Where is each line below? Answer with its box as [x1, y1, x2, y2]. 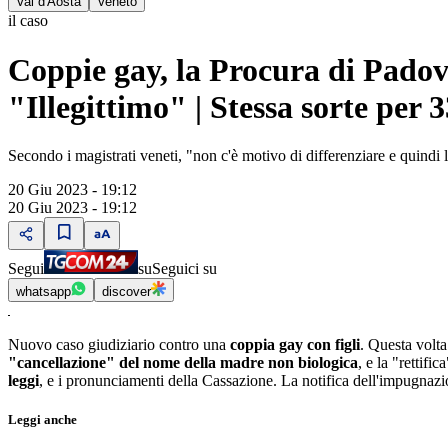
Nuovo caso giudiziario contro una [8, 336, 230, 353]
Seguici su [152, 260, 217, 277]
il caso [8, 12, 48, 30]
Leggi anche [8, 412, 77, 428]
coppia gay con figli [230, 336, 360, 353]
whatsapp [16, 284, 71, 299]
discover [102, 284, 151, 299]
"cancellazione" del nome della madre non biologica [8, 354, 358, 371]
